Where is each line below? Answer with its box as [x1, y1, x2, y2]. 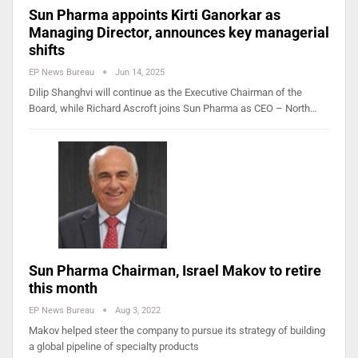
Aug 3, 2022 [115, 304, 161, 316]
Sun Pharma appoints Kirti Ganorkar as [29, 6, 280, 23]
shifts [29, 41, 65, 58]
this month [29, 279, 97, 296]
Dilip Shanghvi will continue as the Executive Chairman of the [29, 86, 302, 98]
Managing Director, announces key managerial [29, 23, 329, 41]
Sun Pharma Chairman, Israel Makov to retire [29, 261, 321, 279]
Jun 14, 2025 [115, 66, 165, 78]
